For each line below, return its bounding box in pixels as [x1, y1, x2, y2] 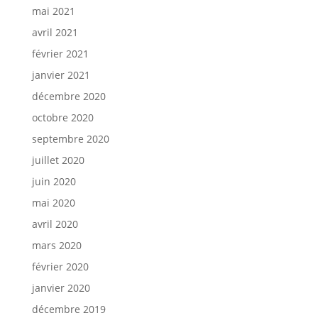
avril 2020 [31, 217, 78, 231]
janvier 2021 [31, 68, 90, 82]
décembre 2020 [31, 89, 106, 103]
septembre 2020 [31, 132, 109, 146]
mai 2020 [31, 196, 75, 209]
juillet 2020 [31, 153, 84, 167]
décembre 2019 [31, 302, 106, 316]
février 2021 [31, 47, 89, 60]
